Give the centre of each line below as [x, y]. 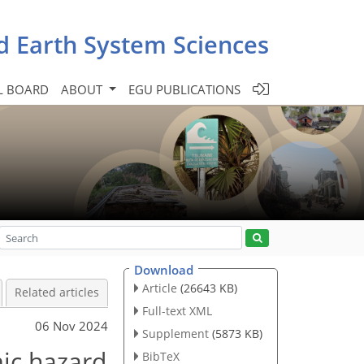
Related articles [57, 292]
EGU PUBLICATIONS [184, 89]
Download [164, 270]
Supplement [175, 333]
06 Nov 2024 [71, 325]
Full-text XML [177, 310]
